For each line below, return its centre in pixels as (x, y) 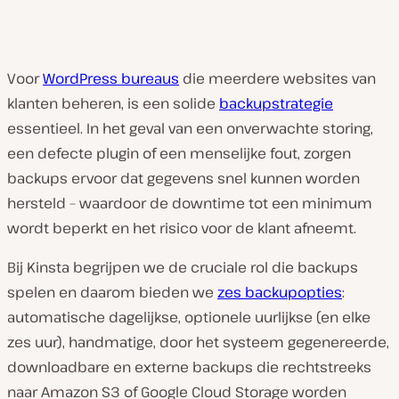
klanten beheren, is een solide (113, 103)
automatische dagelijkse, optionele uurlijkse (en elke (189, 317)
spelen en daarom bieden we (112, 292)
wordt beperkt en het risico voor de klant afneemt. (182, 228)
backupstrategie (276, 103)
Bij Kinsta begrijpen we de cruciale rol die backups (183, 267)
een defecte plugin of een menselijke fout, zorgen (179, 153)
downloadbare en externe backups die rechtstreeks (189, 367)
